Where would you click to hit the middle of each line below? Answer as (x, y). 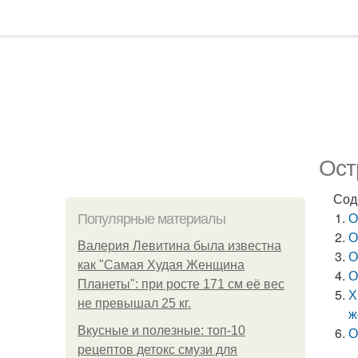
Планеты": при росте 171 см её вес (181, 284)
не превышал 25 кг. (134, 303)
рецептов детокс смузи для (157, 350)
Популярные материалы (151, 219)
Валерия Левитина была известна (179, 246)
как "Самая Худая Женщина (161, 265)
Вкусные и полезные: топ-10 (161, 330)
